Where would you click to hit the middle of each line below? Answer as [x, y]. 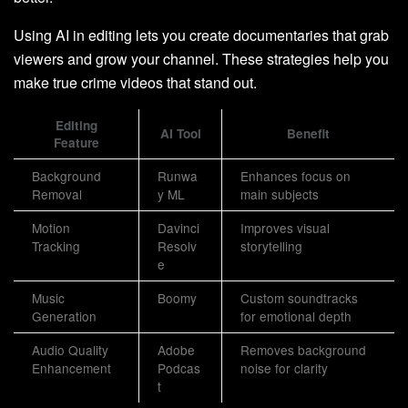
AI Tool [180, 134]
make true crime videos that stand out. [135, 83]
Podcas [179, 368]
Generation [64, 316]
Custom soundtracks [299, 298]
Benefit [308, 134]
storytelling [271, 246]
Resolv [177, 246]
